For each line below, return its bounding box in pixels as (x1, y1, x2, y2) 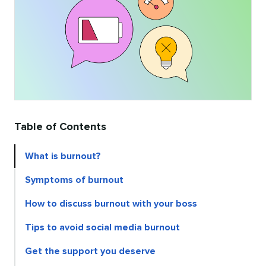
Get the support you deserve (25, 246, 156, 256)
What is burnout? (25, 151, 101, 161)
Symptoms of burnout (25, 175, 123, 185)
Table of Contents (14, 122, 106, 133)
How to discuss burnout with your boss (25, 199, 197, 209)
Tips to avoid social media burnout (25, 223, 180, 233)
